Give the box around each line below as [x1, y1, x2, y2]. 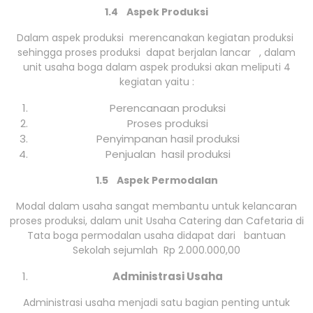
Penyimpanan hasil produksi [96, 131, 240, 147]
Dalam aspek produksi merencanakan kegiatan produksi [17, 31, 296, 45]
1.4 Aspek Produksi [105, 5, 208, 20]
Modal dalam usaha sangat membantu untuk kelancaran [16, 199, 297, 214]
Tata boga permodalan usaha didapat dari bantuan [27, 228, 286, 243]
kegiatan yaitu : [119, 75, 194, 89]
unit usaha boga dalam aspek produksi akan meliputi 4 [22, 60, 291, 75]
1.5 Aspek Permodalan [95, 173, 218, 188]
